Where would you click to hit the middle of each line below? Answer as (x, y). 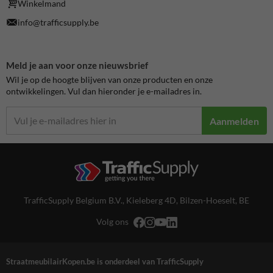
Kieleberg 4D (151, 200)
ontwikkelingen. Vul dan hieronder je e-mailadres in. (104, 91)
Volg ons (112, 221)
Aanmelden (234, 121)
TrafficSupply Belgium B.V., (75, 200)
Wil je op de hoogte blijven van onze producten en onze (109, 80)
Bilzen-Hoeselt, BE (214, 200)
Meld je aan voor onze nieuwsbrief (77, 66)
